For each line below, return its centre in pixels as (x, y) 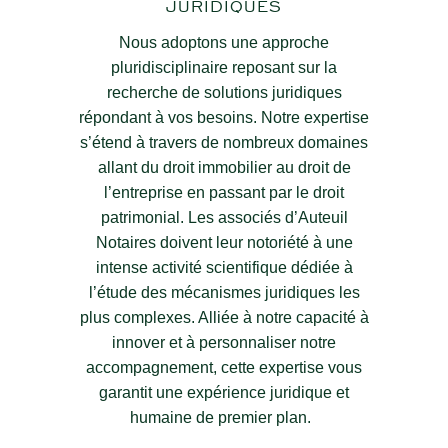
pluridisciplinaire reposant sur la (224, 68)
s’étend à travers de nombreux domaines (224, 143)
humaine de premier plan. (224, 418)
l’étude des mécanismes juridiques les (224, 293)
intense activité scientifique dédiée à (224, 268)
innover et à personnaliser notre (224, 343)
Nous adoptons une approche (224, 43)
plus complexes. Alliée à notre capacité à (224, 318)
